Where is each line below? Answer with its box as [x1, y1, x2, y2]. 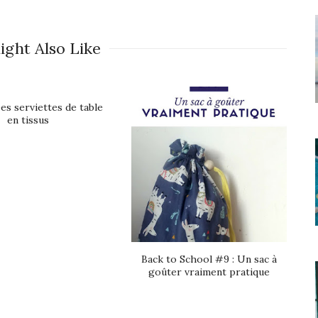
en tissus [6, 113, 49, 126]
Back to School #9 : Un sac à [141, 252, 277, 265]
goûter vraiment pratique [148, 265, 270, 278]
